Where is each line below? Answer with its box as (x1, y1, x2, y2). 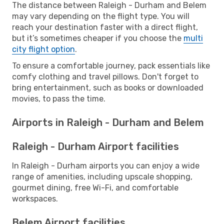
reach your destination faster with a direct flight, (12, 22, 198, 32)
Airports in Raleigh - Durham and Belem (12, 116, 204, 128)
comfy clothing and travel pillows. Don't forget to (12, 71, 198, 81)
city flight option (12, 44, 75, 54)
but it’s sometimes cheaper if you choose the (12, 33, 183, 43)
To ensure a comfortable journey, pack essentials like (12, 60, 210, 70)
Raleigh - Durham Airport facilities (12, 140, 179, 152)
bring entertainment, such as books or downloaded (12, 82, 203, 92)
